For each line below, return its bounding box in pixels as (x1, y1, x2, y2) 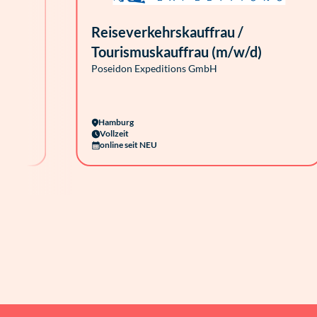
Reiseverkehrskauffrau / (91, 23, 243, 40)
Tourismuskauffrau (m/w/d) (91, 43, 262, 60)
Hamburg (98, 117, 134, 127)
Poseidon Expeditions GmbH (91, 62, 217, 74)
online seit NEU (100, 139, 157, 150)
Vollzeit (100, 128, 129, 139)
